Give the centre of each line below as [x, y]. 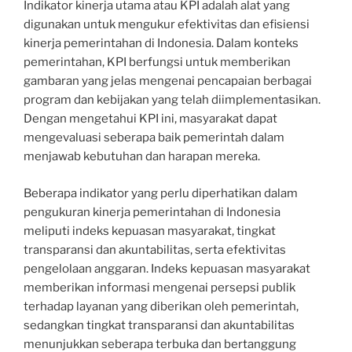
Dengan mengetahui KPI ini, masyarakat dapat [150, 119]
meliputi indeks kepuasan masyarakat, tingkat [150, 231]
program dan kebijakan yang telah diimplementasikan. [172, 100]
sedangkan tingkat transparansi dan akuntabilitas [159, 325]
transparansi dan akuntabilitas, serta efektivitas [155, 249]
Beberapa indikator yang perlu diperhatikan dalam [161, 193]
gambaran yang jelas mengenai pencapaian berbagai [168, 81]
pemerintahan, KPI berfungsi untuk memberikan [157, 62]
